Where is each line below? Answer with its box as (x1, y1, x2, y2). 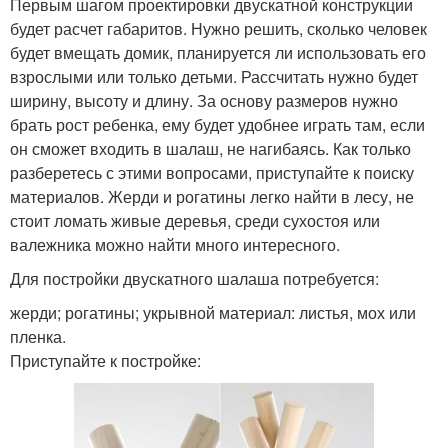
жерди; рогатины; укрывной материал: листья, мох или (10, 301, 416, 325)
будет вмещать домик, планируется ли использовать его (10, 41, 426, 65)
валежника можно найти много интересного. (10, 233, 340, 257)
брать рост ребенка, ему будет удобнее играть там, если (10, 113, 425, 137)
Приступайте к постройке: (10, 349, 201, 373)
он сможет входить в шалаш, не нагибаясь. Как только (10, 137, 411, 161)
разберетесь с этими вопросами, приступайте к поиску (10, 161, 414, 185)
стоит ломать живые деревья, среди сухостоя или (10, 209, 380, 233)
